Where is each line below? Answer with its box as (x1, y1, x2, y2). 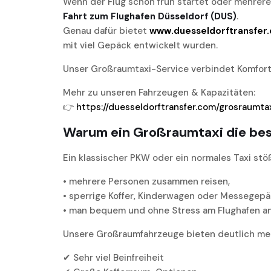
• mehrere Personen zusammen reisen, (63, 175, 230, 188)
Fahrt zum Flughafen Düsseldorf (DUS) (63, 10, 237, 23)
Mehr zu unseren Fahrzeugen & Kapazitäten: (63, 87, 255, 99)
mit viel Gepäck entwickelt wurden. (63, 39, 218, 52)
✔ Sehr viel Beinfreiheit (63, 252, 164, 264)
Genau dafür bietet (63, 25, 149, 38)
